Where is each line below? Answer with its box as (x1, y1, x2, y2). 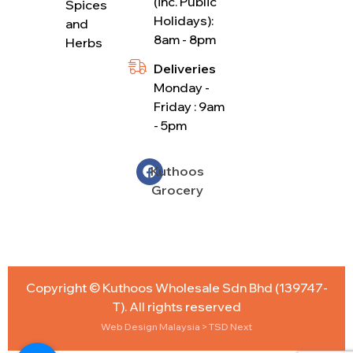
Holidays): (153, 12, 214, 28)
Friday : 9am (153, 98, 225, 114)
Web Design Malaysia (101, 320, 200, 333)
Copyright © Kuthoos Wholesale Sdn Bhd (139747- (25, 279, 328, 295)
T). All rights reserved (112, 298, 241, 314)
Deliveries (153, 60, 216, 76)
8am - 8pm (153, 31, 216, 47)
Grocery (151, 181, 203, 198)
